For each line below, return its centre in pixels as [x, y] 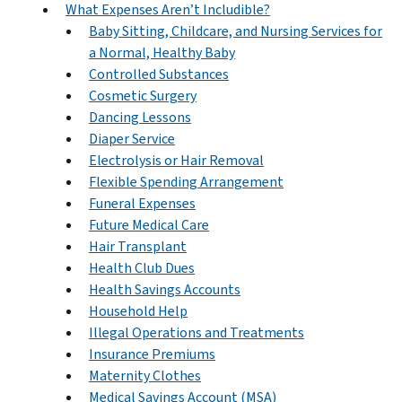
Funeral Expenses [142, 203]
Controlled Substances [159, 74]
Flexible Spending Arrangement [186, 181]
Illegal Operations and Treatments [197, 332]
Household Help [138, 310]
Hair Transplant [138, 246]
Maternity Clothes [145, 375]
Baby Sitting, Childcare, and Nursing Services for [236, 31]
